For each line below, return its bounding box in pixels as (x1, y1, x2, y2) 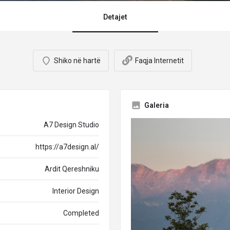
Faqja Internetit (135, 56, 184, 65)
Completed (63, 209, 99, 217)
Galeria (144, 101, 169, 109)
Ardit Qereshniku (45, 165, 99, 173)
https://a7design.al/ (35, 143, 99, 151)
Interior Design (52, 187, 99, 195)
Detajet (103, 13, 127, 21)
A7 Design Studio (44, 121, 99, 129)
